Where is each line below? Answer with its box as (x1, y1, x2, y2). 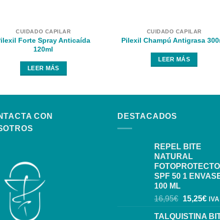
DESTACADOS (117, 112, 177, 121)
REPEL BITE (154, 142, 201, 151)
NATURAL (154, 152, 193, 161)
